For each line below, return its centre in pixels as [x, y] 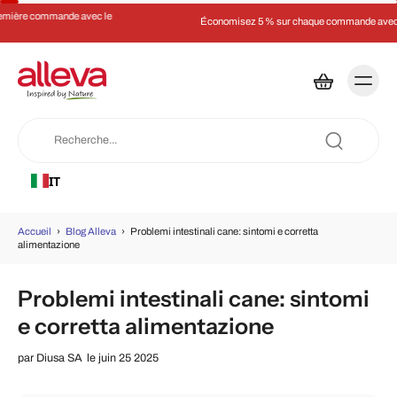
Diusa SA [61, 358]
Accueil [35, 231]
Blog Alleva [91, 231]
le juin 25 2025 [123, 358]
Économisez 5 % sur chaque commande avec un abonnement [204, 21]
